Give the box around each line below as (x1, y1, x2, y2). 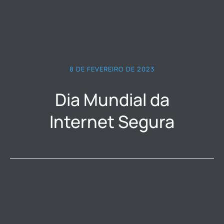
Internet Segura (49, 110, 174, 133)
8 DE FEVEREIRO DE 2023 (69, 64, 154, 74)
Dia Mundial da (54, 88, 169, 111)
